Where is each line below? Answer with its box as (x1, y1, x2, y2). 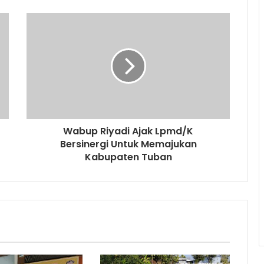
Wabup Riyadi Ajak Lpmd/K (63, 124, 193, 138)
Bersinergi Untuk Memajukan (60, 137, 197, 151)
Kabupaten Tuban (84, 150, 172, 164)
